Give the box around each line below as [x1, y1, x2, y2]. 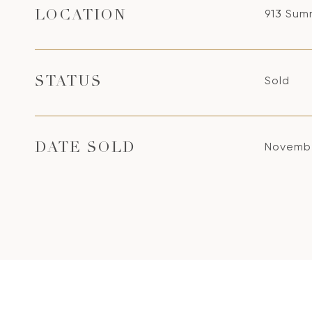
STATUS [35, 75, 102, 90]
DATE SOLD [35, 141, 136, 156]
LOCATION [35, 9, 127, 24]
